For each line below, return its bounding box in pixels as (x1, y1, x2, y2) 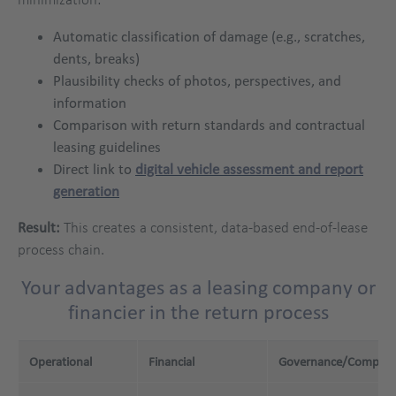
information (53, 94, 126, 111)
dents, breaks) (53, 49, 140, 67)
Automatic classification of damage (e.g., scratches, (53, 27, 365, 45)
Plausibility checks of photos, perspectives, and (53, 72, 341, 89)
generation (53, 182, 119, 200)
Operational (29, 354, 92, 369)
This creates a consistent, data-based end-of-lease (64, 218, 368, 237)
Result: (18, 218, 64, 236)
